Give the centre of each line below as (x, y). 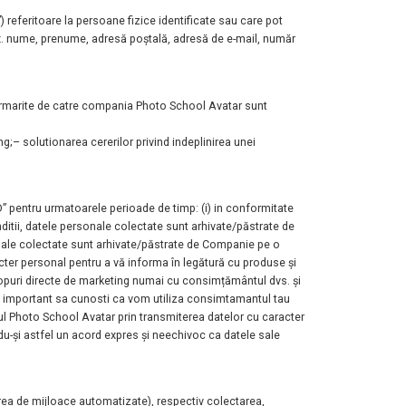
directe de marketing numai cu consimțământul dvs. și (163, 281)
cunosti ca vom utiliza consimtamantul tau (180, 299)
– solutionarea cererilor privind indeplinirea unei (134, 141)
